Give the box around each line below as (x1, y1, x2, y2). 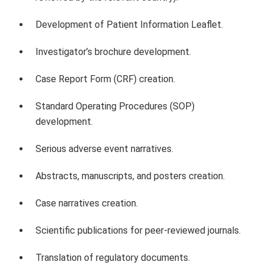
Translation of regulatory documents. (35, 251, 190, 263)
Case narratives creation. (35, 197, 138, 209)
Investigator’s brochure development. (35, 46, 191, 57)
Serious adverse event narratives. (35, 143, 173, 154)
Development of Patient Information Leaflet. (35, 18, 223, 30)
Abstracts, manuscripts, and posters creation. (35, 170, 225, 182)
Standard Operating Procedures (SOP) (35, 100, 195, 112)
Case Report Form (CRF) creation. (35, 73, 175, 85)
